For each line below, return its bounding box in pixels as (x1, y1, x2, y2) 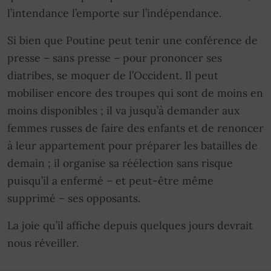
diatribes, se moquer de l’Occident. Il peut (7, 68, 218, 82)
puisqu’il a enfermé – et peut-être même (7, 173, 214, 188)
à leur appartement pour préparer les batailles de (7, 138, 258, 152)
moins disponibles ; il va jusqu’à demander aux (7, 103, 240, 117)
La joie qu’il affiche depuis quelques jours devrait (7, 218, 253, 232)
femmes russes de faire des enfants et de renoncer (7, 120, 264, 135)
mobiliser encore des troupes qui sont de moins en (7, 85, 263, 100)
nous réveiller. (7, 235, 79, 250)
